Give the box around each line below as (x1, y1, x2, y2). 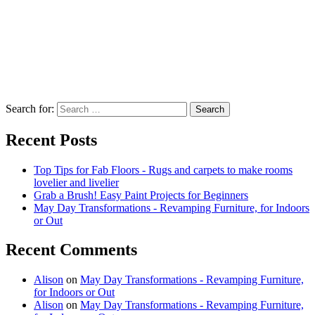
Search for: (6, 102, 54, 115)
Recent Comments (6, 240, 137, 259)
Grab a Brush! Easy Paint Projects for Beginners (34, 188, 248, 201)
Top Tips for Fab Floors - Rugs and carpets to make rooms (34, 163, 292, 176)
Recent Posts (6, 130, 97, 149)
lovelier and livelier (34, 176, 119, 188)
